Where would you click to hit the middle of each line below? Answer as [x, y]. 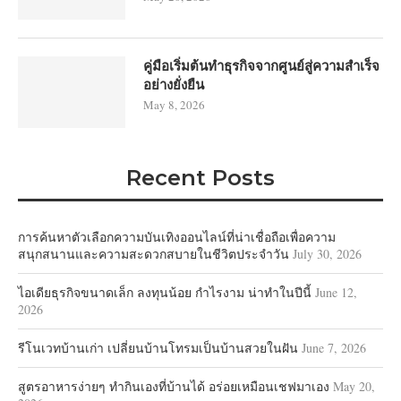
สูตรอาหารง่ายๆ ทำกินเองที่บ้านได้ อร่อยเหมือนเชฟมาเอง [174, 386]
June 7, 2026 [334, 347]
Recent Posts [200, 177]
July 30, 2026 [327, 253]
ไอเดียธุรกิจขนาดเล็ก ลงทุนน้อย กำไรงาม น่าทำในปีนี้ [165, 292]
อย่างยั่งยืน [174, 84]
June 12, [336, 292]
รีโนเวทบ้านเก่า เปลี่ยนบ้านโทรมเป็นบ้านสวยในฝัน [158, 347]
